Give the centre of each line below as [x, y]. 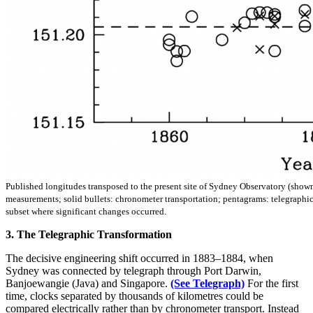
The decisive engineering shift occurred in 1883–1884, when [139, 258]
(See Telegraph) [208, 283]
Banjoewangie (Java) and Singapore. [88, 283]
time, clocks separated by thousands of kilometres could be [134, 296]
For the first [271, 283]
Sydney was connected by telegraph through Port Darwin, [133, 270]
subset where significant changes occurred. [86, 211]
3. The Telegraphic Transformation [89, 234]
